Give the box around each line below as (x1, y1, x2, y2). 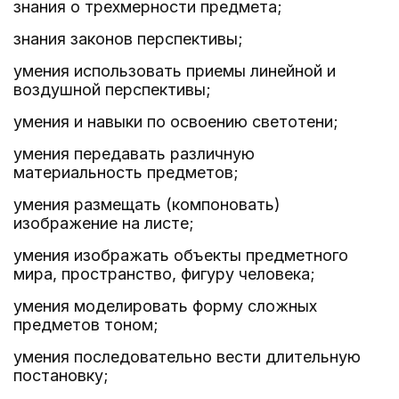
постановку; (13, 366, 109, 385)
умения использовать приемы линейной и (13, 61, 336, 80)
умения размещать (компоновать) (13, 195, 281, 214)
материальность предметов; (13, 163, 239, 182)
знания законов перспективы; (13, 29, 243, 48)
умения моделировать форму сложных (13, 297, 317, 315)
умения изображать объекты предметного (13, 246, 348, 265)
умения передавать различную (13, 144, 255, 163)
